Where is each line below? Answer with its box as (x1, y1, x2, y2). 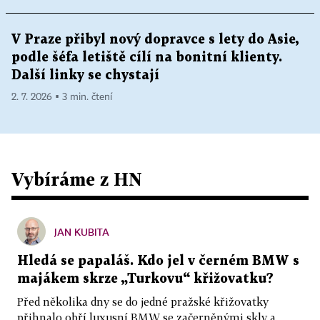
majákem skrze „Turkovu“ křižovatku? (17, 273, 274, 286)
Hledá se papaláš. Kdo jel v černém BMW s (17, 255, 299, 268)
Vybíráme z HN (11, 169, 142, 190)
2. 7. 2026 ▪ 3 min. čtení (11, 92, 112, 103)
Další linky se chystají (11, 69, 159, 82)
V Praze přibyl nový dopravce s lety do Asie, (11, 34, 299, 46)
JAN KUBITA (54, 226, 109, 239)
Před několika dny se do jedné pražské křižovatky (17, 295, 269, 309)
